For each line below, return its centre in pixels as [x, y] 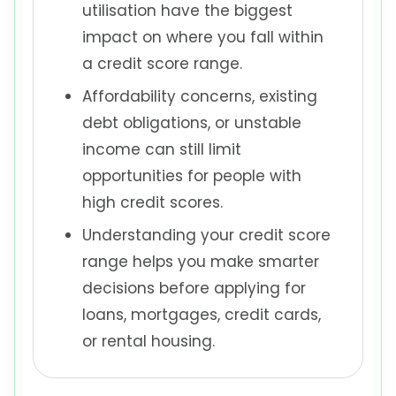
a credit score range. [163, 64]
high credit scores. [153, 202]
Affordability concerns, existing [200, 96]
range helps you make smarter [201, 261]
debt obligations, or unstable [192, 122]
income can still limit [162, 149]
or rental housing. [149, 341]
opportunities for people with [192, 175]
